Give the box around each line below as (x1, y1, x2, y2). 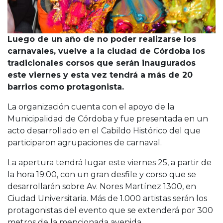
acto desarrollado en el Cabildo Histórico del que (7, 125, 201, 135)
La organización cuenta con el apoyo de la (7, 102, 174, 111)
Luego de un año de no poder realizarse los (7, 34, 196, 44)
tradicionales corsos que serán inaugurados (7, 58, 196, 68)
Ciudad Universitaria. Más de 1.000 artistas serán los (7, 193, 207, 203)
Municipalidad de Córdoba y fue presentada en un (7, 113, 208, 123)
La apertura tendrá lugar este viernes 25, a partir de (7, 157, 212, 167)
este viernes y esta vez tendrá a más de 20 (7, 70, 193, 80)
